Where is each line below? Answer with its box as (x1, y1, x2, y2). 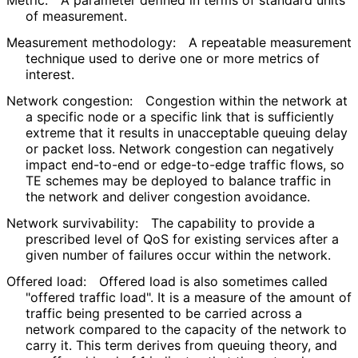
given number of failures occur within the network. (26, 246, 330, 263)
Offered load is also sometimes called (99, 272, 328, 289)
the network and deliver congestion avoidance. (26, 189, 309, 205)
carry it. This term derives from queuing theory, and (26, 336, 337, 353)
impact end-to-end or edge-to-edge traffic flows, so (26, 157, 344, 173)
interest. (26, 66, 74, 83)
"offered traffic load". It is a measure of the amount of (26, 288, 352, 305)
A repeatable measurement (189, 34, 352, 51)
